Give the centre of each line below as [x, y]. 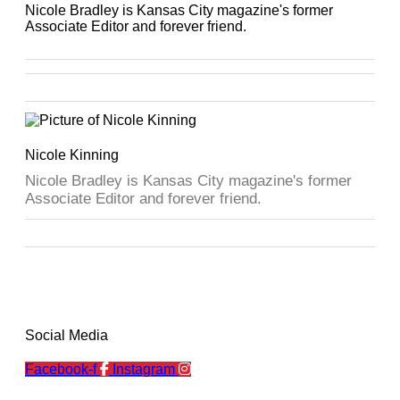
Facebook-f [61, 369]
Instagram [144, 369]
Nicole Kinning [72, 154]
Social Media [67, 335]
